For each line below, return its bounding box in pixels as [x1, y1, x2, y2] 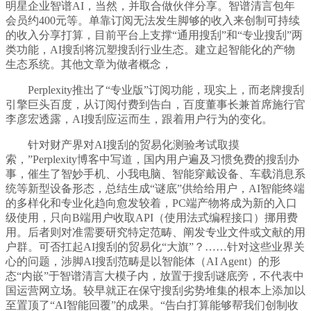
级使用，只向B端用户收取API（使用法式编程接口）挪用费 [6, 212, 298, 224]
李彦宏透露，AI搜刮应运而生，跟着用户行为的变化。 [6, 113, 273, 126]
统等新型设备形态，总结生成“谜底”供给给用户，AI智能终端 [6, 183, 305, 195]
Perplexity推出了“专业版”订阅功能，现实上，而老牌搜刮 [6, 84, 304, 96]
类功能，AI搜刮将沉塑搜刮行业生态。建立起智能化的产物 [6, 44, 295, 56]
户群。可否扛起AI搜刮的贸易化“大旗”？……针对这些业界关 [6, 241, 305, 253]
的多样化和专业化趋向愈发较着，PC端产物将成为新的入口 [6, 197, 297, 210]
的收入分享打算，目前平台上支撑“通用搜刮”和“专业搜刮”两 [6, 29, 303, 42]
